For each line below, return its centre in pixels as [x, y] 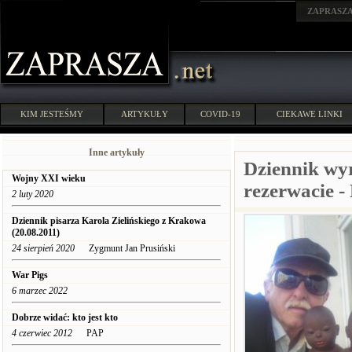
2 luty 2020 [33, 194]
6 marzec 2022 [40, 291]
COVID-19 [220, 114]
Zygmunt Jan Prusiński [125, 248]
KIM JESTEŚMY [52, 114]
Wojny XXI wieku [49, 178]
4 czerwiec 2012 [42, 333]
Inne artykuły [117, 152]
